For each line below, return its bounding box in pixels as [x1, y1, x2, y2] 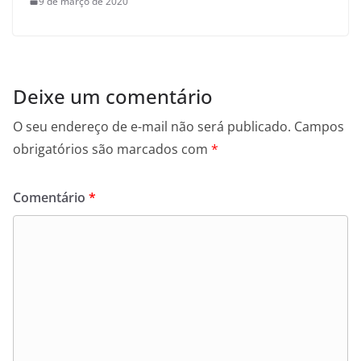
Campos [294, 117, 344, 135]
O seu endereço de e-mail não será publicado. [13, 117, 291, 135]
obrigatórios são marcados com [13, 139, 211, 158]
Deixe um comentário [13, 82, 213, 110]
